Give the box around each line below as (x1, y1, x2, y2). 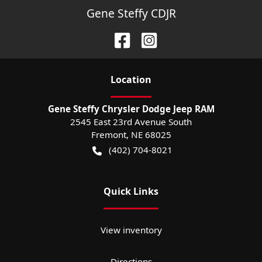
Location (111, 73, 151, 87)
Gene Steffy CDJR (86, 5, 176, 22)
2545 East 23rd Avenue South (70, 116, 192, 128)
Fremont (91, 129, 126, 141)
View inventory (100, 224, 162, 236)
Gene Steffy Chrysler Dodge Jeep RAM (47, 103, 215, 115)
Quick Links (104, 185, 158, 198)
